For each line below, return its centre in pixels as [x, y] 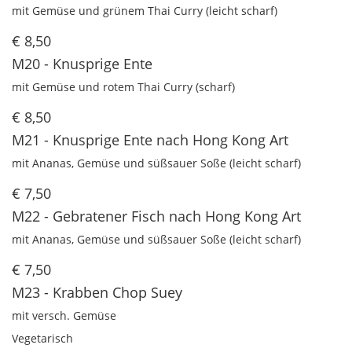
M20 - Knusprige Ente [82, 64]
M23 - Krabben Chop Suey [97, 293]
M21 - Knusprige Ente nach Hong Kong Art [150, 140]
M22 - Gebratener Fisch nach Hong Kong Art [156, 216]
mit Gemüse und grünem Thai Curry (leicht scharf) [145, 11]
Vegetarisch [42, 339]
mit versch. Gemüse [64, 316]
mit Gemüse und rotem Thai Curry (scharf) [123, 87]
